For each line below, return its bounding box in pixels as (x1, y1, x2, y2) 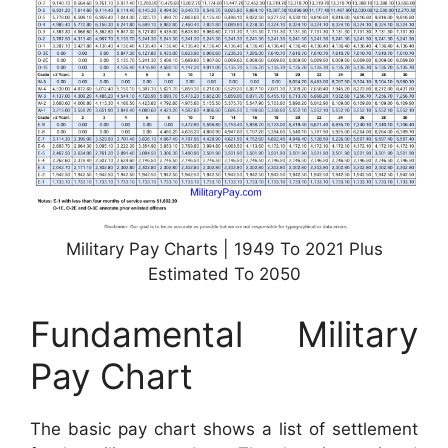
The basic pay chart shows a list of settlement (30, 418, 418, 439)
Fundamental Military (30, 312, 418, 355)
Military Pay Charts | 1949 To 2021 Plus (65, 239, 383, 260)
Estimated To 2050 (147, 264, 301, 285)
